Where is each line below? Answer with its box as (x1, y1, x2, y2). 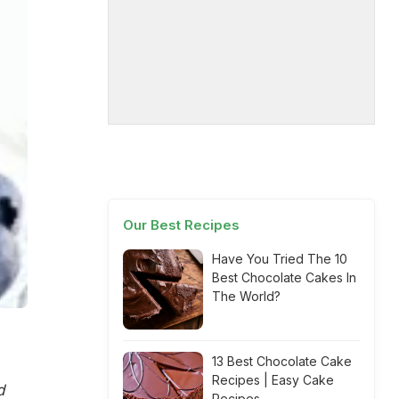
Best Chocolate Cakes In (212, 270, 356, 285)
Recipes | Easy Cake (212, 372, 334, 387)
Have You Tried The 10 (212, 251, 347, 266)
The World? (212, 289, 281, 304)
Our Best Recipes (123, 216, 240, 233)
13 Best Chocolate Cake (212, 354, 352, 369)
